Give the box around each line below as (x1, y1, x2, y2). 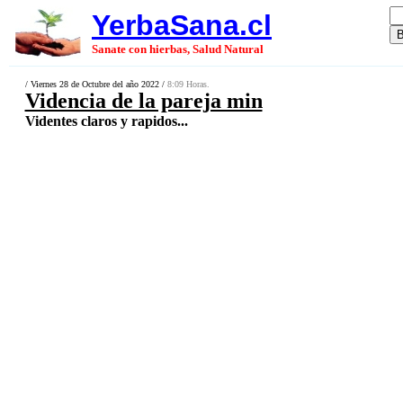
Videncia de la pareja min (24, 89, 263, 112)
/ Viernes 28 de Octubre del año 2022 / (24, 79, 167, 89)
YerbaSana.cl (92, 9, 272, 41)
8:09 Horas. (166, 79, 210, 89)
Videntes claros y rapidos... (24, 113, 188, 129)
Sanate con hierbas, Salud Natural (92, 42, 264, 56)
